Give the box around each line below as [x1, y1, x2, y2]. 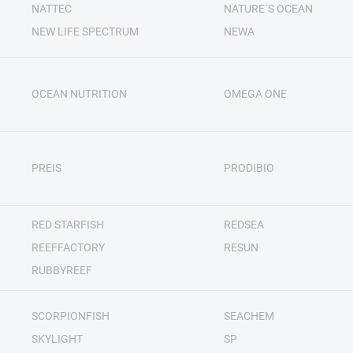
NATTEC [31, 2, 72, 15]
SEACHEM [224, 309, 274, 322]
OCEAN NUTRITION [31, 87, 127, 100]
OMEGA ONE [224, 87, 287, 100]
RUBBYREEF [31, 264, 92, 277]
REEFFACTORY [31, 241, 105, 254]
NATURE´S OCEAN [224, 2, 313, 15]
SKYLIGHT [31, 332, 83, 345]
